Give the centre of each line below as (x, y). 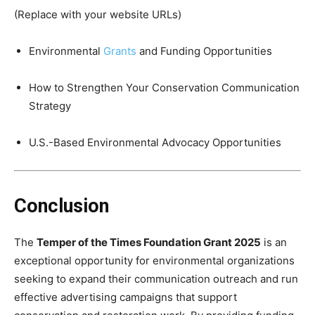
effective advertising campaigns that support (126, 297)
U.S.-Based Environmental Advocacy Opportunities (155, 143)
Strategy (50, 106)
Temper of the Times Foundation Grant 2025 (149, 243)
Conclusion (62, 206)
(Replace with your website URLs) (98, 15)
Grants (120, 51)
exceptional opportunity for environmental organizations (154, 261)
